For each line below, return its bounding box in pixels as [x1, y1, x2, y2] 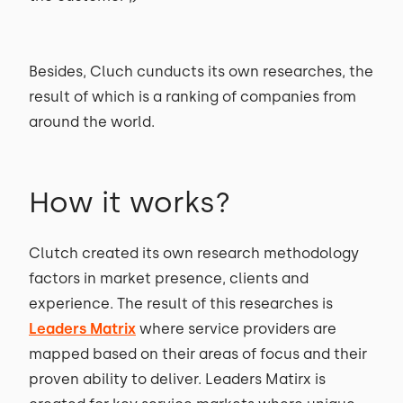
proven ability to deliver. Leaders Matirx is [29, 371, 326, 388]
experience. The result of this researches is [29, 295, 333, 312]
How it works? [29, 185, 230, 219]
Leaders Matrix [29, 320, 136, 337]
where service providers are [136, 320, 336, 337]
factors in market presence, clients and [29, 270, 309, 287]
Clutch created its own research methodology [29, 245, 359, 262]
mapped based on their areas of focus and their [29, 345, 367, 363]
